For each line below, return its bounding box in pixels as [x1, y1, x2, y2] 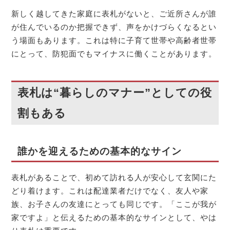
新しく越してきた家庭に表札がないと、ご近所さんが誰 [11, 9, 217, 18]
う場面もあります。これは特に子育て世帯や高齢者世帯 [11, 35, 217, 45]
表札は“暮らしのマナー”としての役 [17, 86, 212, 100]
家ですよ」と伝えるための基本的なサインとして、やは [11, 213, 217, 222]
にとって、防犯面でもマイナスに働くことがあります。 [11, 49, 217, 58]
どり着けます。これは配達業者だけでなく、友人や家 [11, 186, 209, 196]
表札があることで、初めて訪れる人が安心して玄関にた [11, 173, 217, 182]
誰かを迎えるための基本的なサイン [17, 146, 182, 157]
